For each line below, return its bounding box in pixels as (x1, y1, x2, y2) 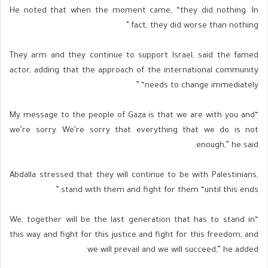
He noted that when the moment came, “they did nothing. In (10, 6, 258, 16)
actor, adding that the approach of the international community (10, 66, 258, 75)
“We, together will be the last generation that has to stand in (10, 215, 255, 225)
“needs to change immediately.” (141, 81, 258, 90)
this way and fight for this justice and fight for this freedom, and (10, 230, 258, 240)
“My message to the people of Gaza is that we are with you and (10, 111, 255, 120)
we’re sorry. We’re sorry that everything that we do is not (10, 126, 258, 135)
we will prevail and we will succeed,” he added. (87, 245, 258, 255)
